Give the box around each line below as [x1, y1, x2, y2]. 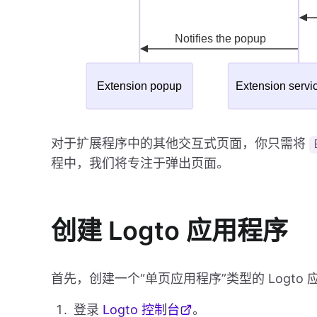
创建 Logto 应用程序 [51, 215, 288, 247]
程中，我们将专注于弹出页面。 [51, 156, 229, 171]
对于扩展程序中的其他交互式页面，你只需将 [51, 136, 309, 151]
